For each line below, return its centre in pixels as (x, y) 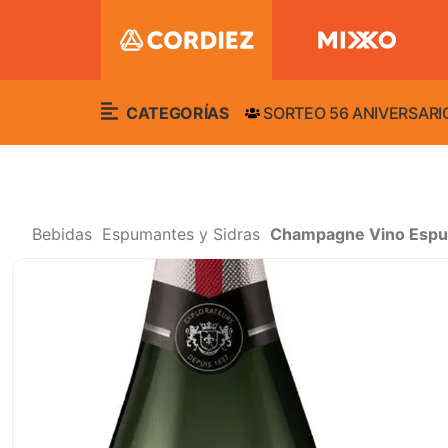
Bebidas (62, 234)
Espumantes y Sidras (181, 234)
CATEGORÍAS (175, 112)
